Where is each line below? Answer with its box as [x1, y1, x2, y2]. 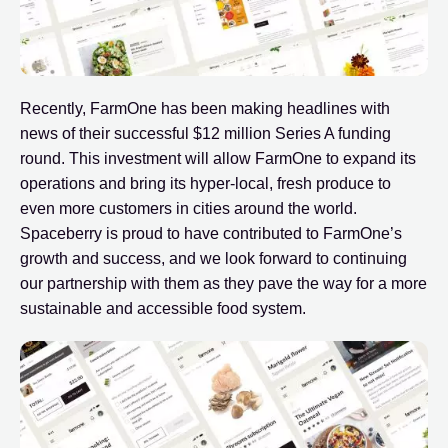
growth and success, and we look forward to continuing [20, 249, 407, 267]
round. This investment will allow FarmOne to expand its [20, 149, 416, 167]
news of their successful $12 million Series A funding [20, 124, 391, 142]
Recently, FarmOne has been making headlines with [20, 99, 390, 117]
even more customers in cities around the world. [20, 199, 357, 217]
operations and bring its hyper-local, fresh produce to [20, 174, 391, 192]
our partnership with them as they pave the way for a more [20, 274, 427, 292]
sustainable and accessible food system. [20, 299, 306, 317]
